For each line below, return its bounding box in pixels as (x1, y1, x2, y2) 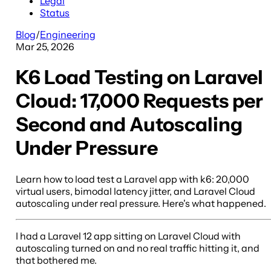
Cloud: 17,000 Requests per (16, 89, 263, 113)
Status (40, 6, 70, 19)
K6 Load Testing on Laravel (16, 65, 263, 90)
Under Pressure (16, 136, 158, 160)
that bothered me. (16, 253, 97, 266)
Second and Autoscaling (16, 113, 243, 137)
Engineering (40, 28, 96, 41)
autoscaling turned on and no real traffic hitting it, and (16, 241, 260, 254)
